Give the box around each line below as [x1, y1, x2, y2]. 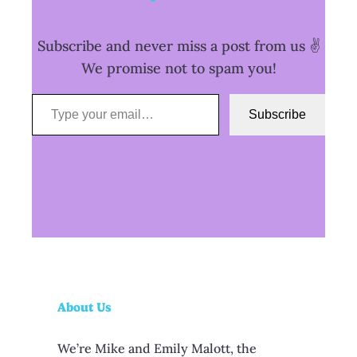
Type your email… [31, 84, 78, 103]
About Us [57, 299, 112, 315]
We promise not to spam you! [80, 59, 277, 78]
